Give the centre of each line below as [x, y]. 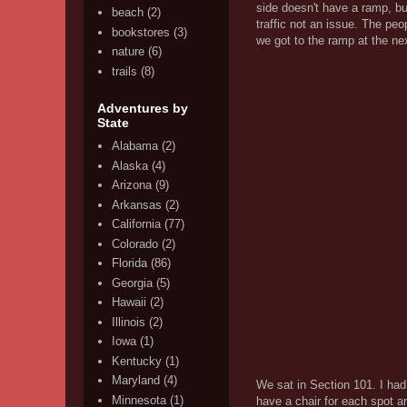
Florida [130, 263]
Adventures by [143, 108]
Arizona [132, 185]
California [137, 224]
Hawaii [129, 303]
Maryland [136, 381]
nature [129, 52]
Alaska [130, 165]
